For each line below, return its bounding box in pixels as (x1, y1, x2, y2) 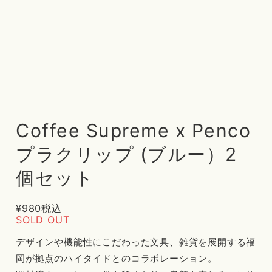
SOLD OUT (16, 214, 70, 226)
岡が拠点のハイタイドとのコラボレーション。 (16, 253, 218, 264)
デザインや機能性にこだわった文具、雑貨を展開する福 (16, 236, 256, 248)
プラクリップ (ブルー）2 (16, 143, 237, 165)
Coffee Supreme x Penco (16, 120, 251, 141)
